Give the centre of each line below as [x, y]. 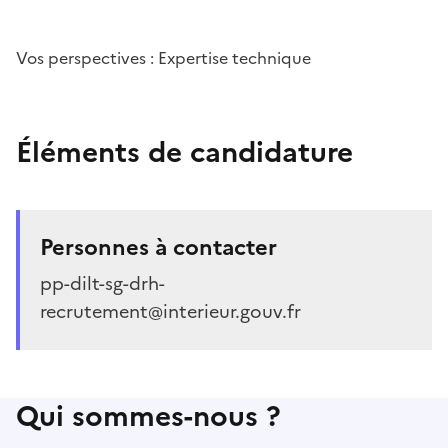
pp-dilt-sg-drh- [102, 284]
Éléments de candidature [184, 152]
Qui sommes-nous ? [148, 416]
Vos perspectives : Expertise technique [163, 58]
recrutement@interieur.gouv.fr [170, 312]
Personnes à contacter [158, 248]
